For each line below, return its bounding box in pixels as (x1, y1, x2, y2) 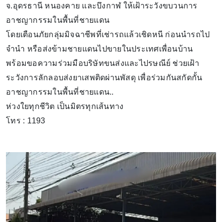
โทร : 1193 (6, 116, 46, 125)
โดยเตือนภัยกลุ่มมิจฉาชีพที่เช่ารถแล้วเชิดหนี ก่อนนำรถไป (6, 30, 210, 39)
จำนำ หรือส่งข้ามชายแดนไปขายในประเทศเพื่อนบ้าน (6, 44, 193, 53)
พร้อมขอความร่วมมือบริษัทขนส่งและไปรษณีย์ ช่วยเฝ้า (6, 58, 199, 67)
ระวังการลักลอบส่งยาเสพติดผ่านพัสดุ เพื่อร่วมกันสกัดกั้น (6, 73, 203, 82)
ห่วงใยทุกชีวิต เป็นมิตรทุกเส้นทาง (6, 102, 124, 111)
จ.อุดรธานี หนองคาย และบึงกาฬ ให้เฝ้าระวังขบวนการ (6, 1, 198, 10)
